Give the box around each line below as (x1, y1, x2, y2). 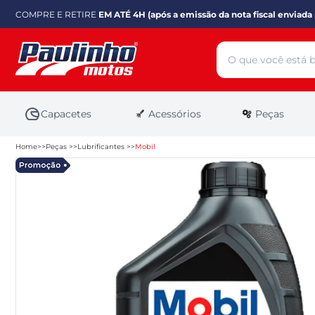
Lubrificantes (77, 142, 127, 151)
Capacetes (41, 108, 91, 120)
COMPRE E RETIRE (15, 8, 98, 20)
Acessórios (148, 108, 201, 120)
